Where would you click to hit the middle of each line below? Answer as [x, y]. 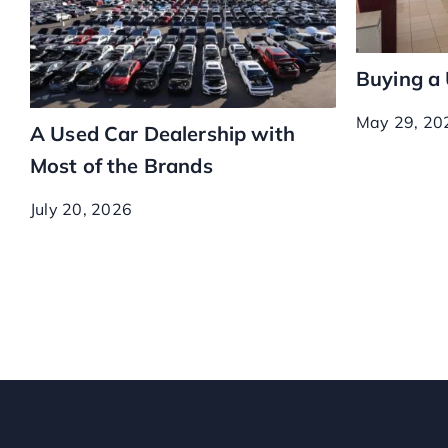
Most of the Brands [121, 166]
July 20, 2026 [81, 209]
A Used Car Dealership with [162, 134]
